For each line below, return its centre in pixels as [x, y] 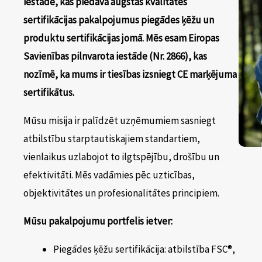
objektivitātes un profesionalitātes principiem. [121, 193]
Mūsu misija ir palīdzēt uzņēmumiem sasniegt [120, 120]
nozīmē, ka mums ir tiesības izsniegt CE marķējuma [130, 74]
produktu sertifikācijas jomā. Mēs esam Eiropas [121, 38]
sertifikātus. [49, 92]
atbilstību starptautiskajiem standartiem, [112, 138]
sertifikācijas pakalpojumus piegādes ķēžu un [119, 20]
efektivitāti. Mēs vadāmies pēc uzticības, [109, 175]
